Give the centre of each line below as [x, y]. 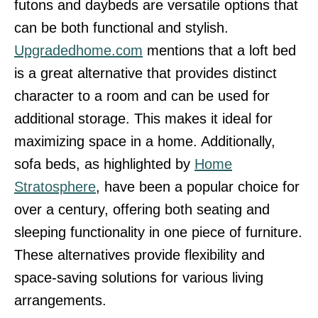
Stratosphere [55, 187]
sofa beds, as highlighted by [104, 164]
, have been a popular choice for [198, 187]
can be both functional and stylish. [121, 28]
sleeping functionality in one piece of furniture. [158, 232]
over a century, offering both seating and [142, 210]
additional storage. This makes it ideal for [143, 119]
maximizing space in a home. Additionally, [145, 142]
